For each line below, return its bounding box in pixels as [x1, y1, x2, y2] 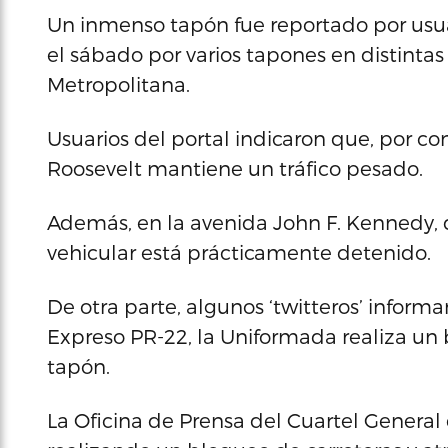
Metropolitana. [47, 72, 190, 96]
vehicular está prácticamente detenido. [47, 240, 431, 264]
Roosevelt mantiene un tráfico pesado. [47, 156, 423, 180]
